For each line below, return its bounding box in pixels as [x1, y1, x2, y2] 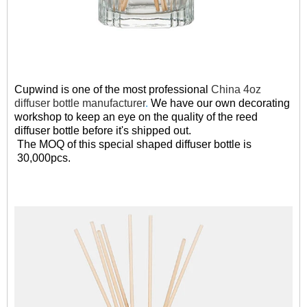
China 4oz [211, 84, 261, 95]
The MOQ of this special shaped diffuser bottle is [14, 138, 251, 150]
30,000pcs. [14, 152, 71, 164]
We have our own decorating [151, 97, 290, 109]
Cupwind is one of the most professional [14, 84, 211, 95]
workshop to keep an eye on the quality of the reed [14, 111, 258, 123]
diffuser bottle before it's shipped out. [14, 125, 191, 136]
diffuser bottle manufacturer [14, 97, 145, 109]
